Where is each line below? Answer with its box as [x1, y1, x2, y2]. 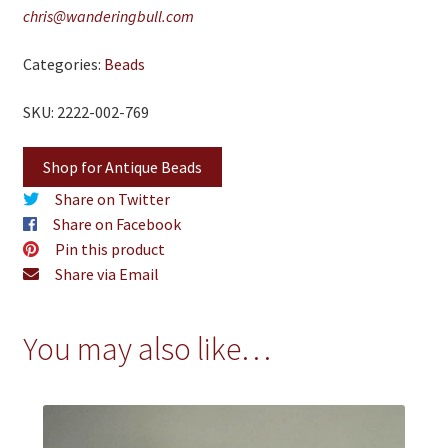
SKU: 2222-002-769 [22, 101, 149, 122]
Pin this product [54, 239, 165, 260]
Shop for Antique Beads [42, 157, 202, 178]
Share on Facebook [52, 214, 181, 235]
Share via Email [54, 264, 159, 285]
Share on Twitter [54, 189, 170, 210]
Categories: [22, 53, 104, 74]
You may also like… [22, 328, 271, 369]
